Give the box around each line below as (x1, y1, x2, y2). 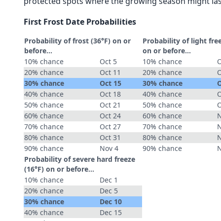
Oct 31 (100, 133, 121, 142)
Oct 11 (100, 68, 121, 77)
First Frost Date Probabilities (24, 16, 136, 27)
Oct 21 (100, 100, 121, 110)
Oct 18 (100, 89, 121, 99)
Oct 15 (100, 78, 121, 88)
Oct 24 (100, 111, 121, 120)
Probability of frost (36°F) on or (24, 36, 131, 45)
